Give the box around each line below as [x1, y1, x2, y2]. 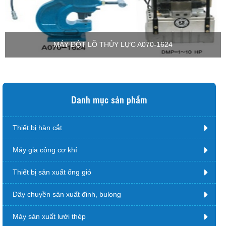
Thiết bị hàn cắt [13, 123, 62, 132]
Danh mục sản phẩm [71, 93, 147, 105]
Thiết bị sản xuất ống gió [13, 167, 91, 176]
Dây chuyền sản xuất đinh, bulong [13, 190, 121, 198]
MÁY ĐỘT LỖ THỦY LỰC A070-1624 [53, 40, 173, 48]
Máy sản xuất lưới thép [13, 212, 86, 220]
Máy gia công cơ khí [13, 145, 77, 154]
